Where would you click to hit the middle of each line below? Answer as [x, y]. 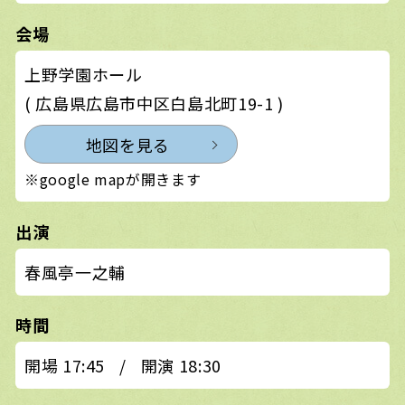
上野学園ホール [84, 74]
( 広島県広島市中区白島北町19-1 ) [154, 103]
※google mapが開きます [113, 179]
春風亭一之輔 [75, 272]
